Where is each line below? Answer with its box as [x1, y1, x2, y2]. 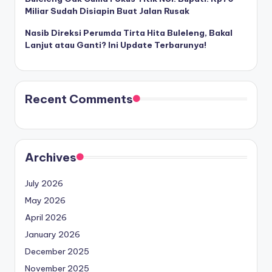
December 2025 [25, 246, 89, 257]
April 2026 [25, 212, 67, 223]
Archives [25, 150, 76, 165]
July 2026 [25, 178, 63, 189]
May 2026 [25, 195, 66, 206]
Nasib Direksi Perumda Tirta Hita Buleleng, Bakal [25, 27, 233, 39]
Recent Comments [25, 92, 133, 107]
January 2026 [25, 229, 80, 240]
